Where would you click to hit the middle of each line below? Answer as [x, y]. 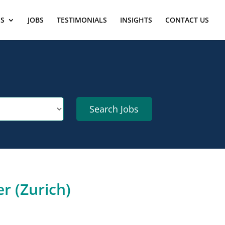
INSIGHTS [136, 20]
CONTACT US [187, 20]
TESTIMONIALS [82, 20]
